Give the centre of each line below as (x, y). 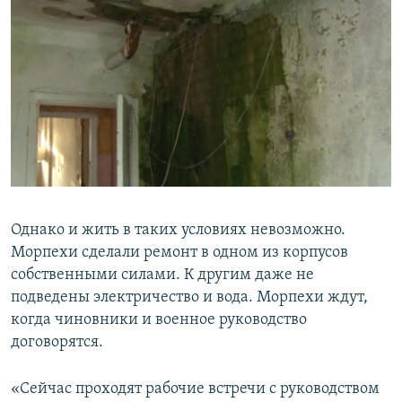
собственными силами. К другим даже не (162, 275)
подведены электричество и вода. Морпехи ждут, (189, 297)
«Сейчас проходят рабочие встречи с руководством (195, 389)
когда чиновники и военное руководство (159, 319)
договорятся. (57, 342)
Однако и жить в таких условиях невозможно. (178, 230)
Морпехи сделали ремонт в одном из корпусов (179, 252)
